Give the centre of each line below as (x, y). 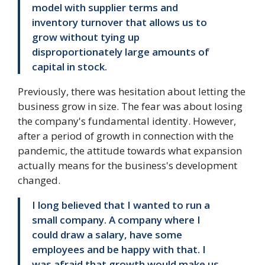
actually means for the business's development (127, 165)
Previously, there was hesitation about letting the (132, 91)
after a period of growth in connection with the (126, 135)
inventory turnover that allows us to (119, 22)
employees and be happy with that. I (119, 249)
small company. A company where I (116, 219)
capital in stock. (70, 66)
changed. (39, 180)
